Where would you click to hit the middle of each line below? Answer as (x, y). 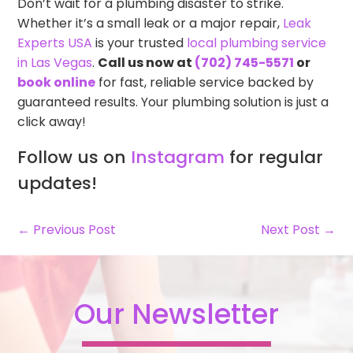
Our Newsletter (176, 314)
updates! (58, 184)
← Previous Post (67, 230)
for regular (274, 158)
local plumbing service (257, 43)
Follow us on (74, 158)
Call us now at (147, 63)
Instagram (178, 158)
